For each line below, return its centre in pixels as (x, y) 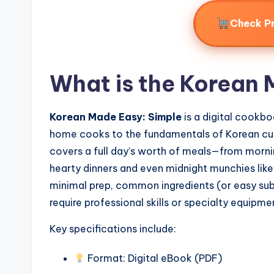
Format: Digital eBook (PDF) (154, 258)
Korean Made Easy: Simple (116, 117)
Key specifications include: (113, 228)
